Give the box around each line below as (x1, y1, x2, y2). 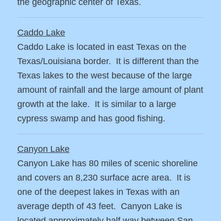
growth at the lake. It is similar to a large (17, 99, 176, 110)
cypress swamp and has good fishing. (17, 113, 165, 124)
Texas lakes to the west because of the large (17, 71, 192, 81)
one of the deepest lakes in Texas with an (17, 187, 180, 197)
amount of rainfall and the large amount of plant (17, 85, 203, 95)
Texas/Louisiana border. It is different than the (17, 56, 199, 67)
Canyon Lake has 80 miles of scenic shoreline (17, 158, 198, 169)
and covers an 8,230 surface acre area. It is (17, 173, 190, 183)
